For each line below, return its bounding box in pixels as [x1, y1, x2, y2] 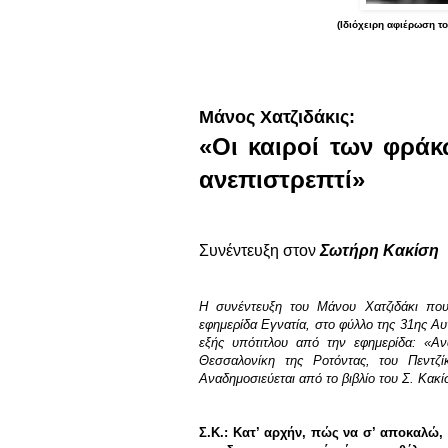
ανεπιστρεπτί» [199, 166, 365, 194]
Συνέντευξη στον [199, 242, 320, 260]
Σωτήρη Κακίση [320, 242, 439, 260]
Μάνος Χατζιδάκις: [199, 107, 355, 128]
